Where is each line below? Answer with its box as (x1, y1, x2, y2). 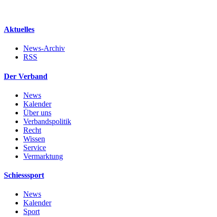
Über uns (23, 108, 51, 117)
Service (23, 143, 46, 152)
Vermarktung (23, 152, 63, 160)
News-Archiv (23, 44, 65, 53)
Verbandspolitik (23, 117, 71, 125)
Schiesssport (4, 171, 44, 180)
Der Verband (4, 72, 47, 80)
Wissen (23, 134, 45, 143)
